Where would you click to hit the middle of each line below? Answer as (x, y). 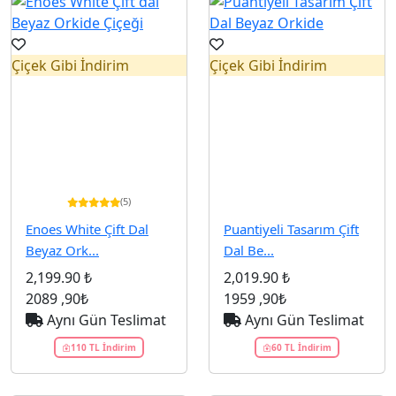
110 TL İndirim (103, 347)
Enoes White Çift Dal (87, 229)
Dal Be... (249, 250)
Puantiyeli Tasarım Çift (291, 229)
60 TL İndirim (301, 347)
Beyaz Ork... (62, 250)
